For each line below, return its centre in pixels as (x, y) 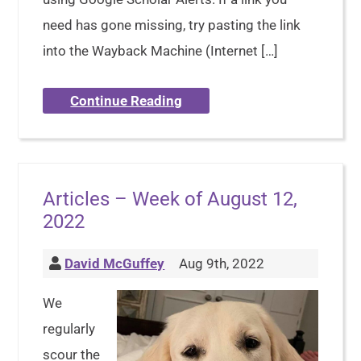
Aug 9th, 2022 (220, 263)
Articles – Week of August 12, (170, 199)
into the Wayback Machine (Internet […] (161, 51)
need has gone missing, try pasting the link (172, 25)
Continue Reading (127, 101)
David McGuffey (115, 263)
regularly (69, 329)
